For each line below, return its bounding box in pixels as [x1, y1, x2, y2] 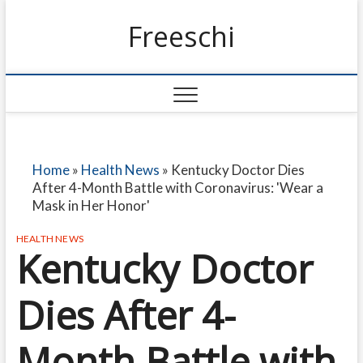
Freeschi [127, 18, 235, 55]
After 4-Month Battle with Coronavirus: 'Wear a [32, 179, 323, 196]
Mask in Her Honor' [32, 197, 150, 214]
